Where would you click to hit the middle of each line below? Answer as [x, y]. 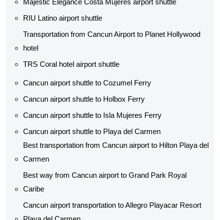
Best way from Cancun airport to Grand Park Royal [105, 175]
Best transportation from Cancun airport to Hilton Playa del [116, 145]
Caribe [34, 189]
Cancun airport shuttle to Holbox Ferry [84, 99]
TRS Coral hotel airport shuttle [71, 64]
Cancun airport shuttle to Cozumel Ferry [87, 83]
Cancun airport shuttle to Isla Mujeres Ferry [92, 115]
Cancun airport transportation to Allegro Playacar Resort [112, 205]
